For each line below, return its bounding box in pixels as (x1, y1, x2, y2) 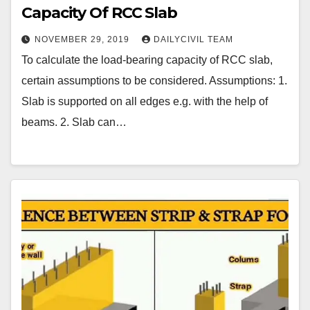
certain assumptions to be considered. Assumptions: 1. (21, 75, 287, 87)
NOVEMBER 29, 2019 (35, 35, 132, 45)
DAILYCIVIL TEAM (154, 35, 233, 45)
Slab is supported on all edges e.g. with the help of (21, 95, 268, 108)
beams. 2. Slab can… (21, 116, 127, 129)
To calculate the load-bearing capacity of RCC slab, (21, 54, 273, 66)
